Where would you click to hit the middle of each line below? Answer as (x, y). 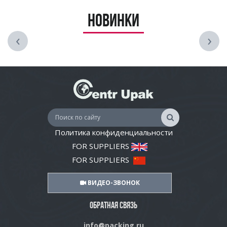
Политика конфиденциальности (113, 132)
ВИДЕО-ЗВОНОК (113, 182)
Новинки (113, 22)
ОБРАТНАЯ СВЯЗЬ (113, 206)
